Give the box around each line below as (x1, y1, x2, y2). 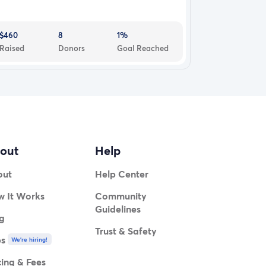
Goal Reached (117, 42, 169, 53)
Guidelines (95, 202, 141, 216)
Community (95, 189, 147, 202)
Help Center (95, 167, 149, 180)
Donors (58, 42, 85, 53)
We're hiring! (11, 235, 48, 244)
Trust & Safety (95, 224, 157, 237)
